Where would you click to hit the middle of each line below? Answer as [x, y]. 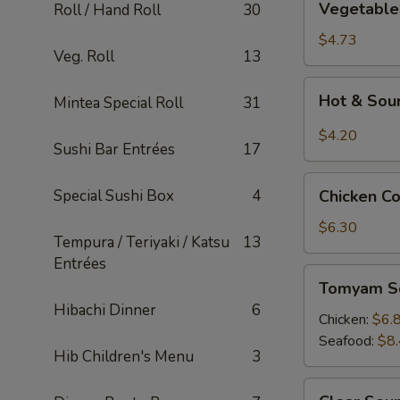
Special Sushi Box [114, 196]
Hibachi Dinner [105, 310]
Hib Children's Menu [124, 357]
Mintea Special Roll [118, 103]
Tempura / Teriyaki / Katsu [142, 242]
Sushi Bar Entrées [114, 150]
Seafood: [348, 341]
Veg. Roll [84, 57]
